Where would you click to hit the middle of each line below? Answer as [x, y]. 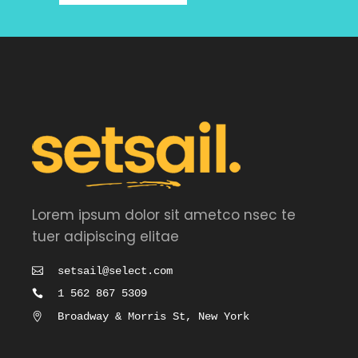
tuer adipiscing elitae [105, 236]
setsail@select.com [115, 270]
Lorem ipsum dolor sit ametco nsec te [164, 215]
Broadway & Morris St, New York [153, 316]
